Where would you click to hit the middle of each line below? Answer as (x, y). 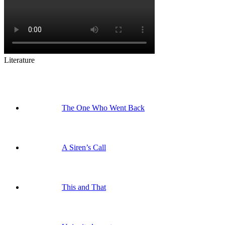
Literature (19, 60)
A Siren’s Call (84, 147)
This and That (84, 187)
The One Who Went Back (103, 107)
